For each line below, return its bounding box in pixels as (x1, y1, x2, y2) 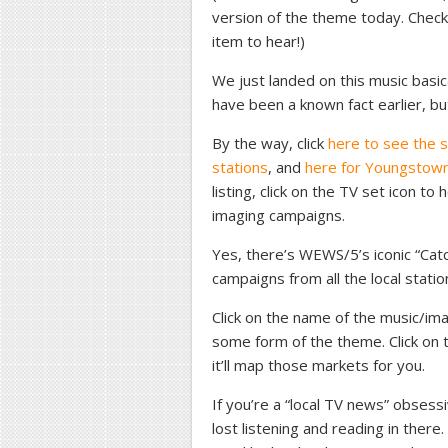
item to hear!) (212, 31, 305, 51)
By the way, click (212, 133, 328, 153)
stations (212, 157, 268, 177)
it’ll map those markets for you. (212, 355, 425, 375)
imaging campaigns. (212, 205, 345, 225)
